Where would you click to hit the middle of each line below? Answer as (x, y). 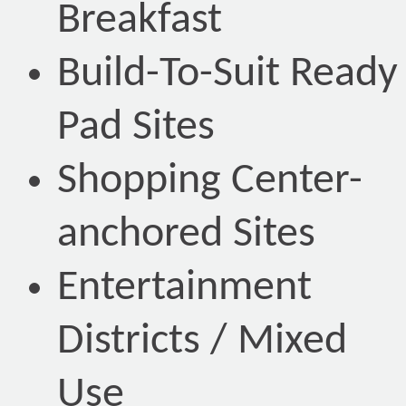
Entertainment (184, 289)
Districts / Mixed (202, 342)
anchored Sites (186, 235)
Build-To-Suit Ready (227, 75)
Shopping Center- (210, 182)
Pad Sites (136, 128)
